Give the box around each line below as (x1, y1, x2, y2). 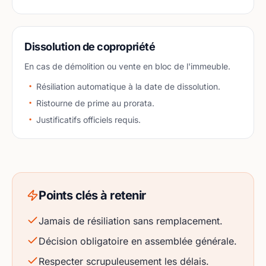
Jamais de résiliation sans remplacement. (39, 215, 223, 227)
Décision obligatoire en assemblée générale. (39, 235, 237, 247)
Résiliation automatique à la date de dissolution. (36, 81, 220, 91)
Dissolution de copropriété (24, 40, 156, 53)
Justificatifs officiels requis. (36, 115, 141, 125)
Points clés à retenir (39, 188, 146, 202)
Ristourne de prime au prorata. (36, 98, 154, 108)
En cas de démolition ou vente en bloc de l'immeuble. (24, 61, 230, 71)
